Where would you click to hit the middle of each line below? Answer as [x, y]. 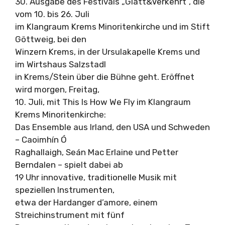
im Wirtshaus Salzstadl [61, 64]
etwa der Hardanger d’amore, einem [86, 202]
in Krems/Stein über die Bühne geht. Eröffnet [105, 77]
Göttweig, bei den [51, 39]
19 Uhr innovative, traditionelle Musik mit [96, 177]
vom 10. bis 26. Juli [52, 14]
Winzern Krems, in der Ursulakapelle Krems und [107, 52]
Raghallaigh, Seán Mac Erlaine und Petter [97, 152]
